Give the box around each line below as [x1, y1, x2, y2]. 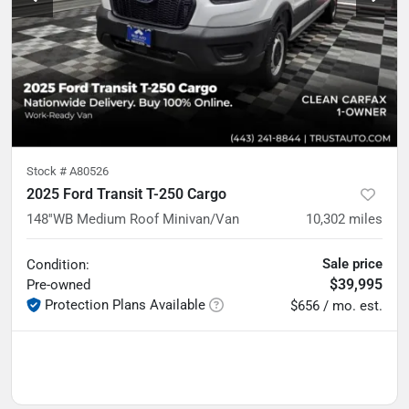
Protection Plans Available [45, 296, 205, 313]
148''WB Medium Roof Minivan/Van [26, 210, 239, 227]
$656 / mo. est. [290, 297, 383, 314]
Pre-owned [26, 276, 90, 293]
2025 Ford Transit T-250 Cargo [26, 184, 226, 203]
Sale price [322, 255, 383, 272]
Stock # [26, 163, 69, 178]
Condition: [26, 256, 89, 273]
